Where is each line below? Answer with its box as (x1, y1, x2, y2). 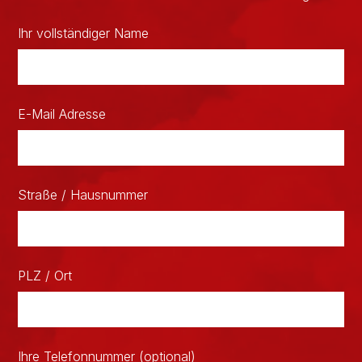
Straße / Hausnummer (18, 187, 149, 204)
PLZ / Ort (18, 267, 73, 284)
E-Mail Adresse (18, 106, 107, 123)
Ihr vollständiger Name (18, 25, 149, 42)
